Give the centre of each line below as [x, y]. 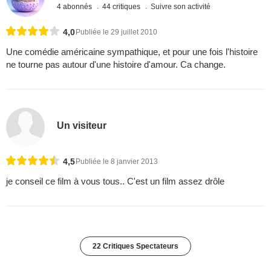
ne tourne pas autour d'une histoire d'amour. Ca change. [116, 64]
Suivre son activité [181, 7]
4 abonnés [76, 7]
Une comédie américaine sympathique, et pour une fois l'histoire [132, 51]
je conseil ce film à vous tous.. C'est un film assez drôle [115, 181]
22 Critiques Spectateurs [135, 246]
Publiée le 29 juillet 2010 [116, 32]
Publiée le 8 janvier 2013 [117, 162]
